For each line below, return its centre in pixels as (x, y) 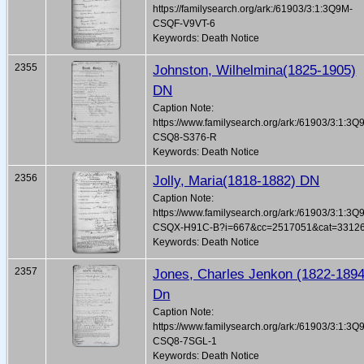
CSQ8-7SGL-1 (185, 342)
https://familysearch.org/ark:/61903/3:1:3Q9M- (253, 9)
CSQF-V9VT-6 (184, 24)
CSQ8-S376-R (185, 138)
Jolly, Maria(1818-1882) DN (236, 181)
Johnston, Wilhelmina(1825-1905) (255, 70)
